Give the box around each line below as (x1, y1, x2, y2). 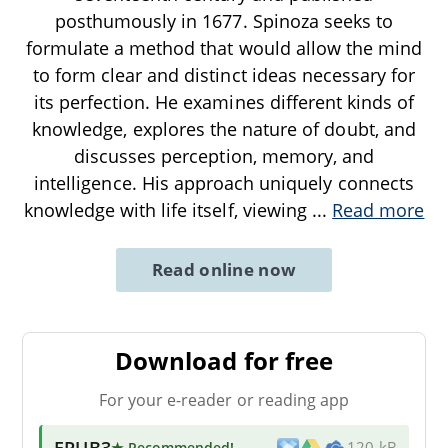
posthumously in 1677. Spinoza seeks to (54, 8, 394, 33)
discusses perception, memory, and (73, 143, 375, 168)
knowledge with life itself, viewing (23, 197, 312, 222)
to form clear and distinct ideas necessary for (32, 62, 416, 87)
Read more (332, 197, 425, 222)
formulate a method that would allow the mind (25, 35, 423, 60)
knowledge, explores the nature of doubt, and (32, 116, 416, 141)
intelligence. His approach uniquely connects (34, 170, 414, 195)
